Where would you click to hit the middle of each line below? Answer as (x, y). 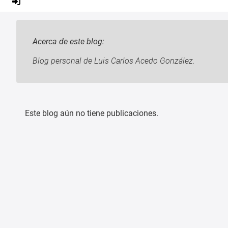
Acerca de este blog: (68, 41)
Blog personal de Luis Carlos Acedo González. (114, 61)
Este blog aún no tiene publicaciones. (92, 113)
